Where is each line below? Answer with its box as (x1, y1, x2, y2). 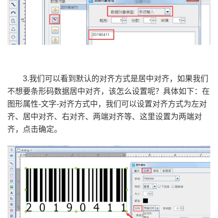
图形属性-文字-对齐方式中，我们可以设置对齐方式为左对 (7, 100, 207, 109)
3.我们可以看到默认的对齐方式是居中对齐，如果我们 (23, 74, 208, 83)
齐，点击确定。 (7, 125, 62, 134)
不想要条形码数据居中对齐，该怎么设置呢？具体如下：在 (7, 87, 210, 96)
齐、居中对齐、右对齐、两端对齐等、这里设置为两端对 (7, 112, 202, 121)
